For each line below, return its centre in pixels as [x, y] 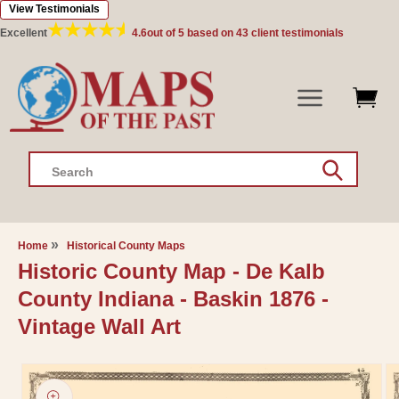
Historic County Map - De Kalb [171, 272]
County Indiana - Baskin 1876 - [173, 299]
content [66, 36]
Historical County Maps [126, 246]
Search [73, 172]
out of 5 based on [191, 33]
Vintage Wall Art [99, 327]
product [53, 384]
